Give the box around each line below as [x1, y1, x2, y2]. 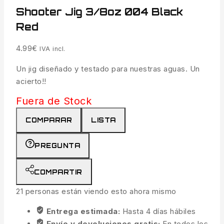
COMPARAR [25, 116, 72, 124]
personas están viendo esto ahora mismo [23, 186, 176, 196]
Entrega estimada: [46, 206, 122, 216]
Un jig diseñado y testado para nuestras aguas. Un [16, 64, 200, 74]
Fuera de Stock [16, 95, 91, 107]
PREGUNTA [34, 141, 80, 150]
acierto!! [16, 76, 46, 86]
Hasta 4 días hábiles [122, 206, 196, 216]
